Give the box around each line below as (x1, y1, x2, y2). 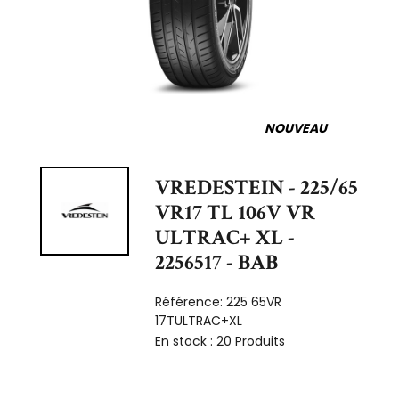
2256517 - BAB (155, 248, 279, 276)
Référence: (155, 292, 227, 311)
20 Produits (216, 331, 286, 350)
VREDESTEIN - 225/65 (155, 173, 359, 201)
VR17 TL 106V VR (155, 198, 316, 226)
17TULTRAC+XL (155, 311, 243, 330)
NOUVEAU (265, 118, 327, 137)
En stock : (155, 331, 217, 350)
